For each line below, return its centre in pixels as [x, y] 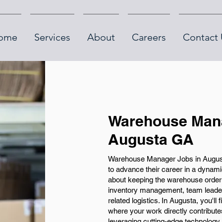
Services [52, 37]
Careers [149, 37]
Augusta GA [151, 139]
